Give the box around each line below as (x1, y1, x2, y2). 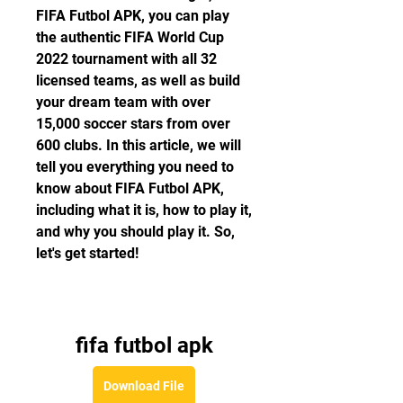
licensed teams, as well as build (36, 72, 240, 89)
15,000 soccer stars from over (36, 115, 230, 132)
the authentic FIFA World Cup (36, 29, 224, 46)
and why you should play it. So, (36, 223, 235, 240)
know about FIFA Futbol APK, (36, 180, 224, 197)
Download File (103, 379, 184, 393)
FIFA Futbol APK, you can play (36, 7, 229, 24)
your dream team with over (36, 94, 210, 111)
